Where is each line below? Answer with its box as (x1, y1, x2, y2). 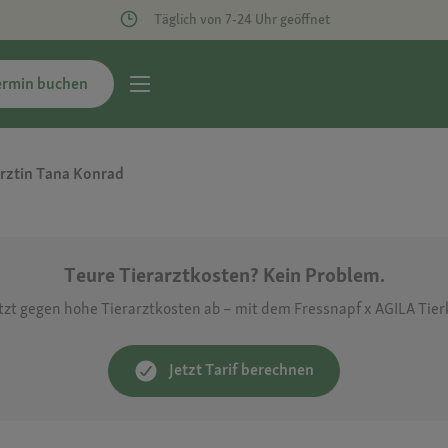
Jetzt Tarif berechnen (169, 358, 314, 380)
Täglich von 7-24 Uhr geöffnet (153, 10, 330, 29)
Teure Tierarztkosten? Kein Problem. (63, 261, 385, 288)
